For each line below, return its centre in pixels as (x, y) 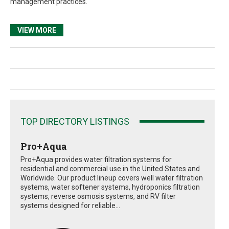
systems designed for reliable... (70, 205)
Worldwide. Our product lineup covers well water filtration (112, 178)
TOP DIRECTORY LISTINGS (75, 121)
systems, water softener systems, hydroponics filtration (110, 187)
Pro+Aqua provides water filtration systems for (96, 159)
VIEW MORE (37, 30)
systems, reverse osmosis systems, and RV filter (98, 196)
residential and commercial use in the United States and (110, 168)
